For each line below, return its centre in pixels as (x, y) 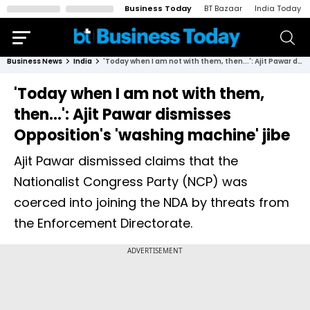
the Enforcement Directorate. (103, 223)
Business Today (158, 8)
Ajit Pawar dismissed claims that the (126, 161)
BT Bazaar (223, 8)
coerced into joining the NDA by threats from (152, 202)
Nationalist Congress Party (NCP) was (131, 182)
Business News (35, 61)
